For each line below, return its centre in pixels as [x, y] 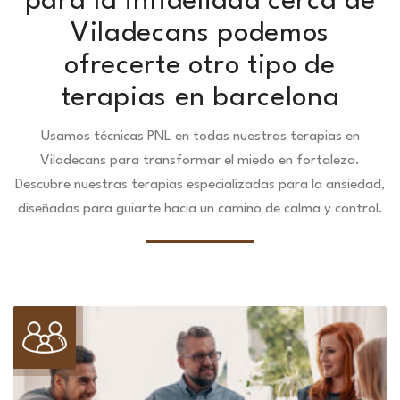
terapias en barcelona [200, 99]
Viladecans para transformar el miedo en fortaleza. [200, 161]
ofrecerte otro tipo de [200, 67]
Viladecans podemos [200, 34]
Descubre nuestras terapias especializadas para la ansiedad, [200, 185]
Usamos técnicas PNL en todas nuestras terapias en [200, 137]
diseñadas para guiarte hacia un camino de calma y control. [200, 209]
